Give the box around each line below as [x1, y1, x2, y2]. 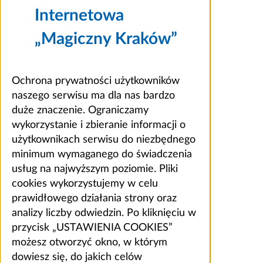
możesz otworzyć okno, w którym [12, 237, 167, 248]
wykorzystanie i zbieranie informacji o [12, 119, 186, 130]
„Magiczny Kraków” [35, 30, 178, 47]
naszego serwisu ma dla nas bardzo [12, 90, 175, 101]
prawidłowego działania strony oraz [12, 193, 177, 204]
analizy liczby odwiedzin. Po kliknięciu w [12, 207, 196, 218]
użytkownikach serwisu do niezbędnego [12, 134, 195, 145]
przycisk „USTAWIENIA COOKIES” [12, 222, 173, 233]
